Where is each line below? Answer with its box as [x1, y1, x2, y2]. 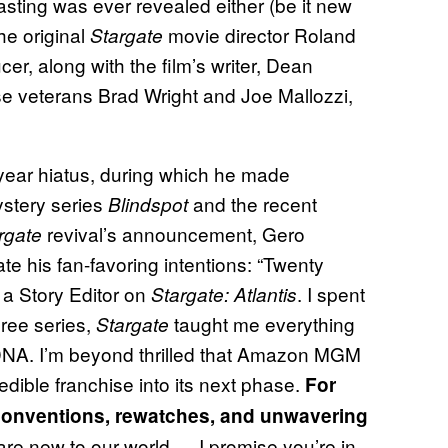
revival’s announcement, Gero [47, 220, 305, 248]
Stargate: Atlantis [151, 281, 297, 308]
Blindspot [108, 191, 193, 218]
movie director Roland [168, 21, 356, 49]
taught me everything [169, 310, 355, 338]
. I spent [297, 280, 365, 308]
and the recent [193, 190, 317, 218]
